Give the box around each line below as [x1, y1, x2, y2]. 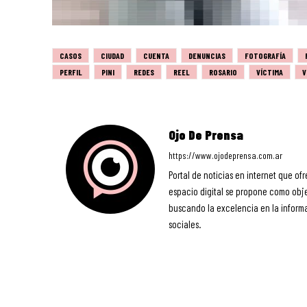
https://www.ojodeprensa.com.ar [169, 149, 282, 161]
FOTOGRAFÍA [245, 50, 286, 60]
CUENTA [143, 50, 169, 60]
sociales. [169, 217, 201, 230]
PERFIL [60, 66, 82, 77]
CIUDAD [101, 50, 124, 60]
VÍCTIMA [256, 66, 283, 77]
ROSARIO [209, 66, 237, 77]
